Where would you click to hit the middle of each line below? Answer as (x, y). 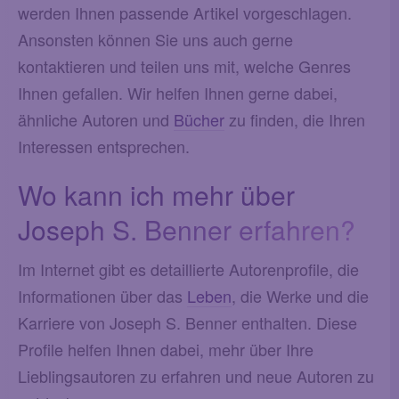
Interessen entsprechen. (104, 146)
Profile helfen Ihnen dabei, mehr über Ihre (166, 349)
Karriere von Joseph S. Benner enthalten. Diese (187, 322)
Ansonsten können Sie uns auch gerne (155, 39)
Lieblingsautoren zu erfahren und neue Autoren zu (196, 375)
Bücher (199, 119)
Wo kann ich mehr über (156, 194)
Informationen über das (102, 295)
